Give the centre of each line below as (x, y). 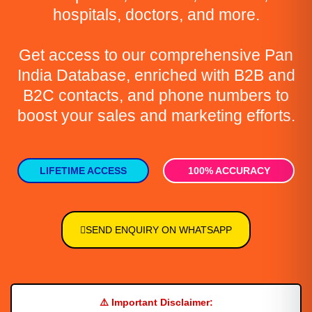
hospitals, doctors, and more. (156, 15)
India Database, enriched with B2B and (156, 75)
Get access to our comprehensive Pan (156, 55)
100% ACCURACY (229, 171)
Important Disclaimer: (162, 303)
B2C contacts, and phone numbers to (156, 95)
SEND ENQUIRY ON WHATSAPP (159, 230)
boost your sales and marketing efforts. (156, 116)
